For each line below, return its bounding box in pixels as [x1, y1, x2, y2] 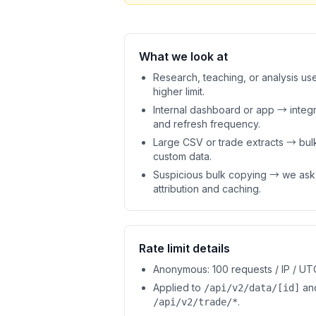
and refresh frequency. [153, 118, 260, 130]
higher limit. [153, 85, 205, 97]
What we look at [139, 49, 228, 63]
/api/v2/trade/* [153, 296, 238, 308]
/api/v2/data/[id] [204, 282, 300, 293]
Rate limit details [139, 241, 230, 255]
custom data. [153, 150, 212, 162]
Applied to [153, 281, 204, 293]
